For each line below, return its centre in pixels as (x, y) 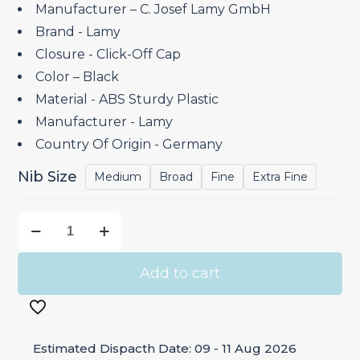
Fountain (52, 311)
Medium (118, 177)
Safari (38, 244)
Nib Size (48, 177)
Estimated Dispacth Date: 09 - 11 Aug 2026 (164, 349)
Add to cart (180, 274)
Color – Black (78, 77)
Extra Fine (280, 177)
